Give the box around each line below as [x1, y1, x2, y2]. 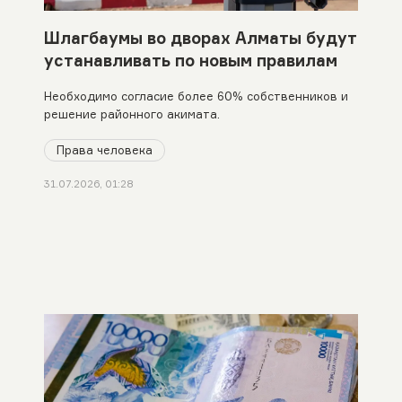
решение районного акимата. [43, 107, 220, 122]
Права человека [56, 142, 153, 157]
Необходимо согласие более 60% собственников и [43, 89, 348, 104]
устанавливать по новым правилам [43, 49, 337, 70]
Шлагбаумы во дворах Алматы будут [43, 27, 357, 48]
